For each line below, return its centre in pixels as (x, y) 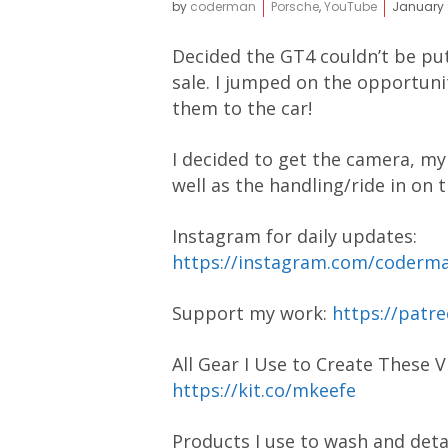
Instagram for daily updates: (294, 236)
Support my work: (252, 313)
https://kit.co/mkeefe (264, 390)
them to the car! (242, 108)
